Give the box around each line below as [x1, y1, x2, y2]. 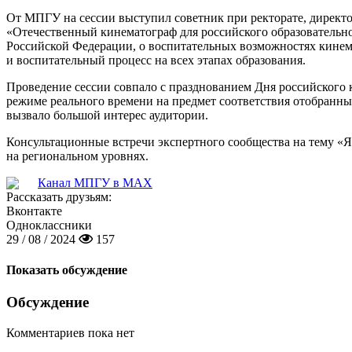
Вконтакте [6, 203, 62, 218]
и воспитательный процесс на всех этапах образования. [6, 53, 306, 67]
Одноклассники [6, 218, 92, 232]
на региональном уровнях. [6, 148, 148, 163]
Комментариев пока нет [6, 326, 134, 340]
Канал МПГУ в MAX [38, 175, 152, 189]
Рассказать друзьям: [6, 189, 112, 203]
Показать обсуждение [6, 263, 127, 277]
